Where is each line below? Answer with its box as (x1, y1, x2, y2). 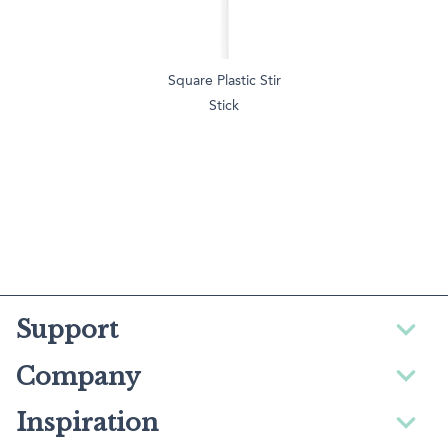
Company (16, 361, 140, 391)
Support (16, 315, 118, 345)
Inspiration (16, 408, 158, 438)
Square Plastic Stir (167, 73, 281, 88)
